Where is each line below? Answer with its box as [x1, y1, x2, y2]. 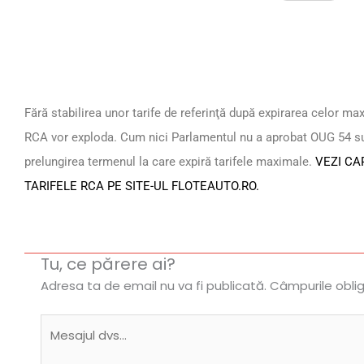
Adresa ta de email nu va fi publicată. [41, 276, 266, 294]
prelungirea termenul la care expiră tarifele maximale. [24, 154, 315, 170]
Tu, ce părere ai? [41, 252, 175, 275]
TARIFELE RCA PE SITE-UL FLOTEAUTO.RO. [24, 179, 259, 194]
